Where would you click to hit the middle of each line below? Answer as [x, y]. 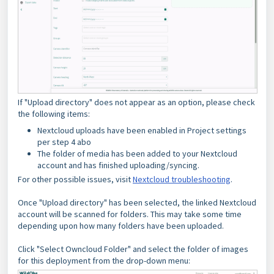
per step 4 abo [64, 142]
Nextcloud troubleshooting [182, 179]
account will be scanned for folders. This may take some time [130, 214]
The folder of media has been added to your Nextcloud [137, 153]
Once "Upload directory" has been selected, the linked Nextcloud [137, 202]
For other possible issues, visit [75, 179]
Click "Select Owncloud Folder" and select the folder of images [133, 249]
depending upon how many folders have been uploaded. [122, 225]
